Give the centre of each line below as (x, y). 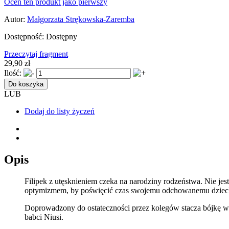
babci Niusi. (44, 217)
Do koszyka (26, 84)
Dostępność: (24, 36)
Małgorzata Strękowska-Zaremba (81, 19)
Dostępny (62, 36)
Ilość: (13, 73)
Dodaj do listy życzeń (60, 111)
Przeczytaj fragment (36, 54)
